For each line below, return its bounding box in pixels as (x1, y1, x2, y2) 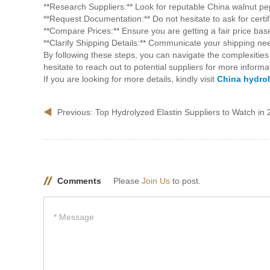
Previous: (57, 107, 95, 118)
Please (113, 176, 142, 186)
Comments (57, 176, 101, 186)
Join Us (142, 176, 170, 186)
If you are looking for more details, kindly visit (43, 74, 217, 84)
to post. (170, 176, 201, 186)
